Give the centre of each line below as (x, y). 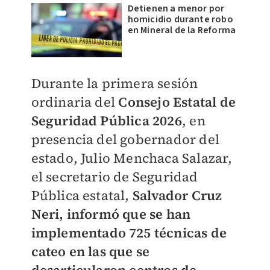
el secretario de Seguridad (115, 177)
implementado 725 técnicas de (129, 233)
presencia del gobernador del (125, 139)
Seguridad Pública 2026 (106, 121)
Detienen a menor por (176, 8)
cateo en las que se (90, 251)
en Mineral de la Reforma (182, 30)
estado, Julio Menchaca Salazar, (131, 158)
